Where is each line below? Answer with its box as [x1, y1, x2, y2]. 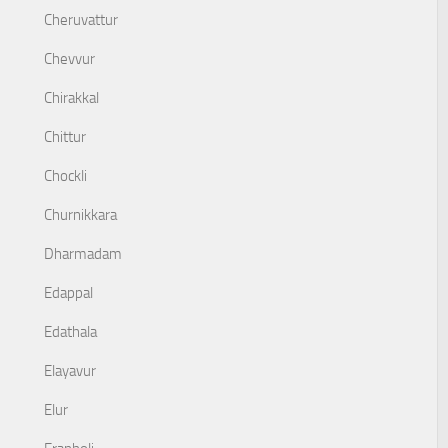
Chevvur [44, 50, 95, 68]
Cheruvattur [44, 11, 118, 29]
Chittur [44, 128, 86, 146]
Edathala [44, 323, 97, 341]
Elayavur [44, 362, 96, 380]
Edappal [44, 284, 93, 302]
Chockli [44, 167, 87, 185]
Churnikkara [44, 206, 117, 224]
